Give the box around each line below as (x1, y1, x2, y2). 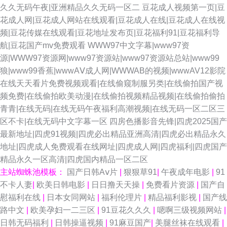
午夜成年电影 (161, 168, 212, 176)
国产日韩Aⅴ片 (67, 168, 120, 176)
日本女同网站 (47, 193, 97, 202)
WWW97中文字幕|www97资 (88, 41, 190, 50)
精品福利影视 (148, 193, 199, 202)
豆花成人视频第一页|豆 (142, 3, 225, 12)
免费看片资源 (146, 180, 197, 189)
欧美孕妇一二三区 (30, 206, 97, 214)
